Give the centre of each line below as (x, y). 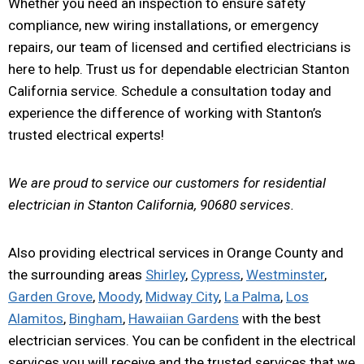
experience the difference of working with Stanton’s (165, 113)
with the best (280, 318)
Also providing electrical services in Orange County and (176, 252)
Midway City (182, 296)
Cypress (216, 274)
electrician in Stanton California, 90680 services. (151, 204)
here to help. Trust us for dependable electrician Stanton (179, 69)
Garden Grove (50, 296)
